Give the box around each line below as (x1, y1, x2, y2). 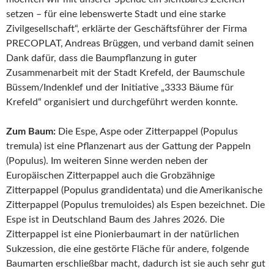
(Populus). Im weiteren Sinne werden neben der (6, 156, 208, 166)
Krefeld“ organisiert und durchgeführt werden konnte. (6, 97, 238, 107)
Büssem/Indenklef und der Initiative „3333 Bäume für (6, 83, 234, 92)
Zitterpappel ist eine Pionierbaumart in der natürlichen (6, 229, 239, 239)
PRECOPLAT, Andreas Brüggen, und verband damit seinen (6, 39, 254, 48)
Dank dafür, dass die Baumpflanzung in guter (6, 53, 197, 63)
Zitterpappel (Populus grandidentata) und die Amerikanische (6, 185, 262, 195)
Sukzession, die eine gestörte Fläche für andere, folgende (6, 244, 249, 254)
